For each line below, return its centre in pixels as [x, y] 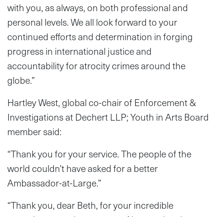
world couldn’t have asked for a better [83, 168]
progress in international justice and [79, 51]
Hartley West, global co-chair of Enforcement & [102, 102]
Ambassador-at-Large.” [54, 183]
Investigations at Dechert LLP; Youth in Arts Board [108, 117]
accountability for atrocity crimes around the [96, 65]
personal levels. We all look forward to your [92, 22]
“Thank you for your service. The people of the [99, 154]
